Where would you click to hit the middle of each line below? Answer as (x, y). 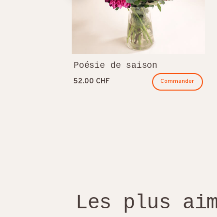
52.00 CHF (92, 81)
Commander (178, 82)
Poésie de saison (116, 65)
